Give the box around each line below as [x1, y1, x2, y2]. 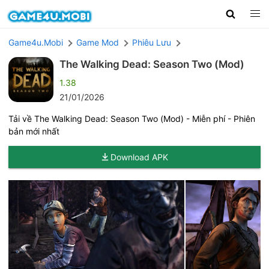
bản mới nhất [8, 125, 59, 136]
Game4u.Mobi [8, 37, 63, 47]
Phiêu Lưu [132, 37, 171, 47]
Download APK [110, 151, 168, 162]
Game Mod [76, 37, 119, 47]
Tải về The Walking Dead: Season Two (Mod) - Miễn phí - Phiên [8, 113, 255, 124]
